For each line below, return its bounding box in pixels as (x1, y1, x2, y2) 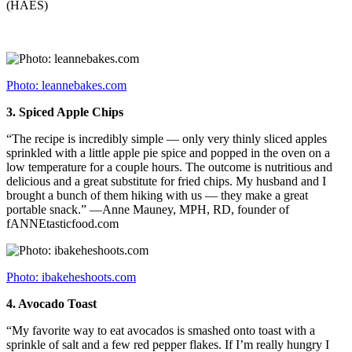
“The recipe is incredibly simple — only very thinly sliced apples (6, 132, 327, 146)
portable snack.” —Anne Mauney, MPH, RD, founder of (6, 203, 289, 217)
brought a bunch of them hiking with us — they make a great (6, 189, 308, 203)
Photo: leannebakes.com (6, 79, 126, 93)
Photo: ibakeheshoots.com (6, 270, 136, 284)
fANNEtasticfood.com (6, 217, 119, 231)
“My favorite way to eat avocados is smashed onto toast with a (6, 324, 315, 338)
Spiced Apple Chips (16, 105, 123, 119)
